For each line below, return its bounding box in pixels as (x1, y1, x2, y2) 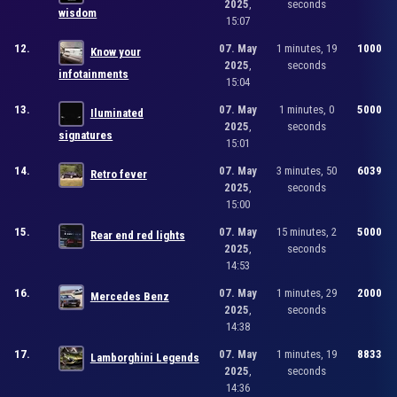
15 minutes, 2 (276, 224, 338, 238)
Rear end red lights (90, 228, 185, 242)
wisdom (58, 5, 97, 19)
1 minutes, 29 (276, 285, 338, 300)
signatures (58, 128, 113, 142)
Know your (90, 44, 141, 58)
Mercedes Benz (90, 289, 169, 303)
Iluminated (90, 105, 144, 120)
